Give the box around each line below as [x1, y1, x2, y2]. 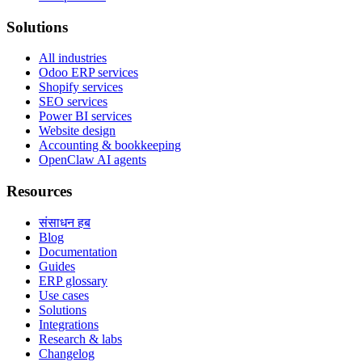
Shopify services [39, 80, 123, 95]
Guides [39, 259, 75, 273]
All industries [39, 51, 107, 65]
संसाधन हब [39, 215, 90, 229]
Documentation [39, 244, 117, 259]
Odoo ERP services [39, 65, 138, 80]
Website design [39, 124, 116, 138]
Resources [6, 183, 72, 200]
